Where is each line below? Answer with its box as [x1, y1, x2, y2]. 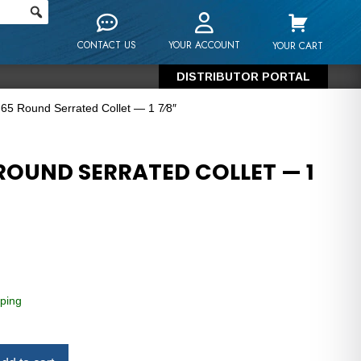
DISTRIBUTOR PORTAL [176, 70, 311, 83]
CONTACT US [77, 38, 137, 52]
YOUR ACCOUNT [168, 38, 241, 52]
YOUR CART [272, 39, 324, 53]
